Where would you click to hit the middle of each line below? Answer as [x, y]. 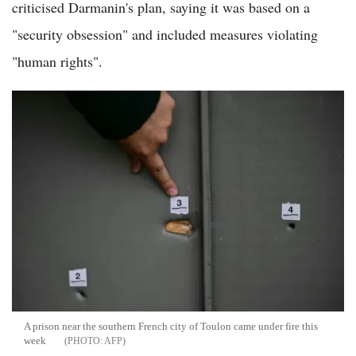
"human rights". [57, 62]
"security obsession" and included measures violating [165, 35]
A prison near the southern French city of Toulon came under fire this [171, 327]
